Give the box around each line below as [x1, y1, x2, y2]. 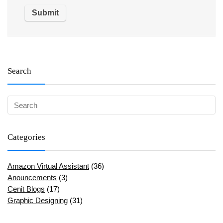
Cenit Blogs [7, 185, 45, 194]
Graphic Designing [7, 196, 68, 205]
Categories [7, 132, 45, 142]
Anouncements [7, 173, 57, 182]
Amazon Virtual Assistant [7, 162, 89, 171]
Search [7, 66, 31, 76]
